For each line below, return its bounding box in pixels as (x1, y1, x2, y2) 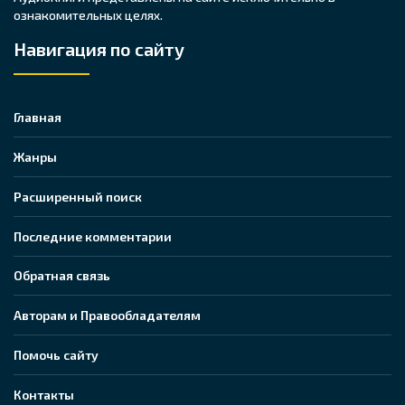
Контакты (14, 387, 74, 403)
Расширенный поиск (14, 188, 142, 204)
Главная (14, 108, 61, 125)
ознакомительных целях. (14, 7, 163, 23)
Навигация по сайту (14, 38, 184, 60)
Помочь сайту (14, 347, 99, 363)
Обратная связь (14, 268, 110, 284)
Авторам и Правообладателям (14, 307, 201, 324)
